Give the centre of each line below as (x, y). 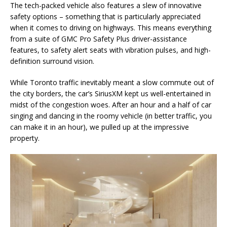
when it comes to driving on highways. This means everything (111, 28)
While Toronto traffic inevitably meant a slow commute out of (112, 83)
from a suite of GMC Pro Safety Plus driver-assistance (99, 39)
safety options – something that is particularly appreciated (105, 17)
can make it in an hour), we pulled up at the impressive (100, 127)
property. (25, 138)
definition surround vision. (52, 61)
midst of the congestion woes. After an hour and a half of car (111, 105)
